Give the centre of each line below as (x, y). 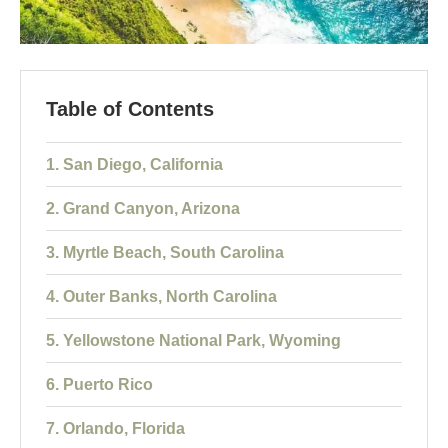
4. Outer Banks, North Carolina (161, 297)
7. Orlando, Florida (115, 429)
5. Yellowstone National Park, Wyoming (193, 341)
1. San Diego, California (134, 165)
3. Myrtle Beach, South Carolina (165, 253)
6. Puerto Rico (99, 385)
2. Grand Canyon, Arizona (143, 209)
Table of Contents (130, 109)
